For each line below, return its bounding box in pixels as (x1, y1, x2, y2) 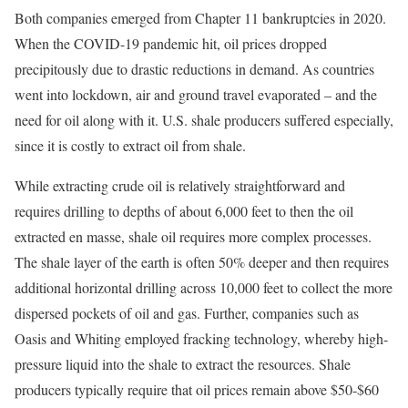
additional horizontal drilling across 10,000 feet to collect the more (15, 277, 393, 297)
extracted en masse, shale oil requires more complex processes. (15, 226, 372, 246)
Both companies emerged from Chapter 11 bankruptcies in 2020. (15, 7, 386, 27)
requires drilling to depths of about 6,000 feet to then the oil (15, 200, 353, 220)
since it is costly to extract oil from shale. (15, 135, 250, 155)
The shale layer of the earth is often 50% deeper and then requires (15, 251, 389, 271)
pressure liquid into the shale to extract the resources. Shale (15, 353, 351, 373)
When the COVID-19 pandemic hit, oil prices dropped (15, 33, 327, 53)
